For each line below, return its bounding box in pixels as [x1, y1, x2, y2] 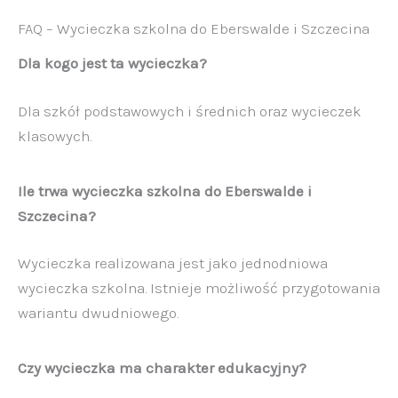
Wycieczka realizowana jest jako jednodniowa [18, 254, 328, 273]
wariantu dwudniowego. [18, 304, 179, 322]
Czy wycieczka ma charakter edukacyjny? [18, 359, 306, 378]
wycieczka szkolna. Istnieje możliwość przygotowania [18, 279, 380, 298]
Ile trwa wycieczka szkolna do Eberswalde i [18, 181, 312, 200]
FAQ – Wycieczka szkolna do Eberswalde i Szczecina [18, 19, 370, 37]
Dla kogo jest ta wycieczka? [18, 54, 207, 73]
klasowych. [18, 126, 92, 145]
